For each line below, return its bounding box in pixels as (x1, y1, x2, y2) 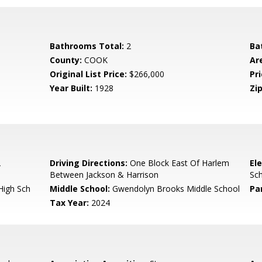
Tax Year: (50, 197, 89, 208)
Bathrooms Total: (50, 40, 125, 51)
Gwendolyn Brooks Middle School (110, 183, 240, 194)
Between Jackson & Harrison (50, 169, 159, 180)
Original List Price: (50, 68, 127, 80)
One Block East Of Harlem (127, 157, 230, 168)
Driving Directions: (50, 157, 128, 168)
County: (50, 54, 82, 65)
